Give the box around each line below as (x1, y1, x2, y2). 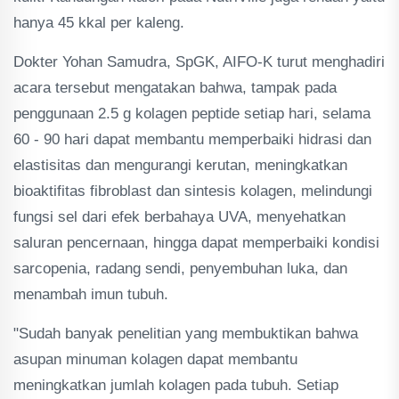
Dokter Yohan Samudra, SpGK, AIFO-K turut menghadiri (13, 53, 385, 70)
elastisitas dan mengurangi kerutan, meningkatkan (13, 157, 347, 174)
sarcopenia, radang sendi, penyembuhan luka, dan (13, 260, 347, 277)
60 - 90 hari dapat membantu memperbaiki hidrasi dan (13, 131, 371, 148)
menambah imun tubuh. (13, 286, 168, 303)
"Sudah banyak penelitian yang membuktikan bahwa (13, 325, 358, 342)
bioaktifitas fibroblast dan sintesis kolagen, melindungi (13, 183, 372, 199)
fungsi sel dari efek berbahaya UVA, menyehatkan (13, 208, 346, 225)
